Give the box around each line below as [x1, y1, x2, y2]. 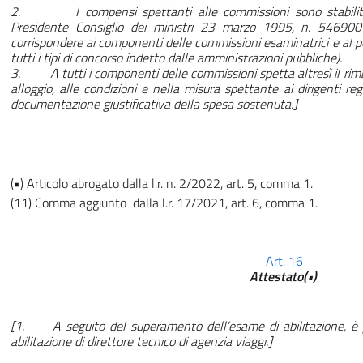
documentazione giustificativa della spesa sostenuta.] [11, 94, 297, 114]
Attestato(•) [249, 267, 320, 287]
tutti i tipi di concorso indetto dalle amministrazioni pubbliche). [11, 48, 342, 68]
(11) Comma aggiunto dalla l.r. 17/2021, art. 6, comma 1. [11, 193, 318, 213]
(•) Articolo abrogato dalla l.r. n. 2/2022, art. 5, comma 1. [11, 173, 313, 194]
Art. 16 [266, 251, 303, 271]
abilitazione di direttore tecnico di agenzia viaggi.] [11, 331, 272, 352]
